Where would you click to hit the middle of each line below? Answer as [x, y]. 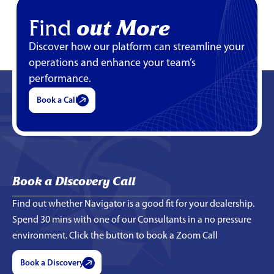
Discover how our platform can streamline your [137, 48]
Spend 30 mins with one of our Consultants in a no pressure [132, 220]
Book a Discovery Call [74, 181]
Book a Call [57, 101]
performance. [60, 80]
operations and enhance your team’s [112, 64]
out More [123, 28]
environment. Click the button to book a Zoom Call [115, 236]
